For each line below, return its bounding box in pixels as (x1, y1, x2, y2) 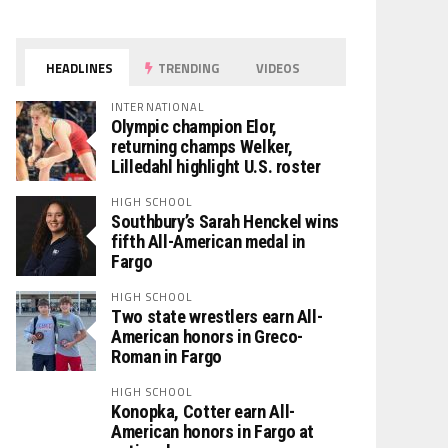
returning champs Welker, (111, 136, 293, 157)
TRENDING (155, 58, 220, 78)
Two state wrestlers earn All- (111, 306, 323, 327)
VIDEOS (253, 58, 301, 78)
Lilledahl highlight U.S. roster (111, 156, 321, 177)
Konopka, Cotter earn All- (111, 401, 295, 422)
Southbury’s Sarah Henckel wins (111, 211, 339, 232)
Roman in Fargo (111, 346, 222, 367)
